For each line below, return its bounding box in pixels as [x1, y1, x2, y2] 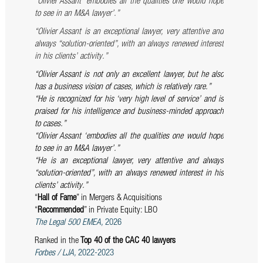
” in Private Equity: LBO [83, 206, 157, 215]
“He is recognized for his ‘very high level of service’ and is [34, 95, 224, 104]
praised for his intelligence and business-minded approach [34, 107, 224, 117]
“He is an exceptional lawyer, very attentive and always [34, 157, 224, 166]
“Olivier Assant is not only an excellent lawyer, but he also [34, 70, 224, 80]
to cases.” [34, 120, 66, 129]
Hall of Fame [37, 194, 76, 203]
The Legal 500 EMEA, [34, 218, 105, 228]
